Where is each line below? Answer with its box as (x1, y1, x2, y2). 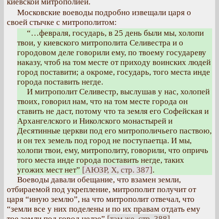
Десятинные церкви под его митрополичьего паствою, (17, 126, 212, 135)
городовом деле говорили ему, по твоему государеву (17, 48, 206, 57)
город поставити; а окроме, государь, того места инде (17, 67, 210, 77)
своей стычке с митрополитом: (7, 18, 117, 27)
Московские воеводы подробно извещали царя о (17, 8, 191, 17)
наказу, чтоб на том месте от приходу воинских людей (17, 58, 211, 67)
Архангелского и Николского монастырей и (17, 116, 173, 126)
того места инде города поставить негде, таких (17, 155, 184, 165)
